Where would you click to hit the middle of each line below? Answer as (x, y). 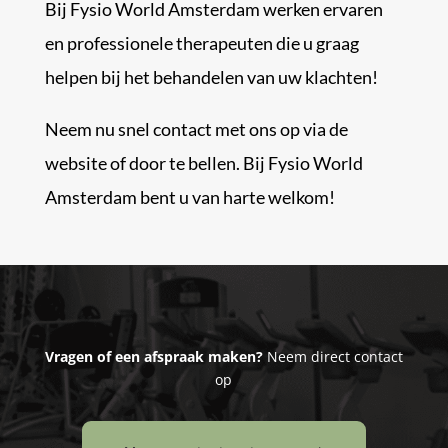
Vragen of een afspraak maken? (153, 356)
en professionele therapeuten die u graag (201, 42)
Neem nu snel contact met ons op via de (196, 128)
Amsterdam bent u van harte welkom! (189, 196)
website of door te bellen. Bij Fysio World (203, 162)
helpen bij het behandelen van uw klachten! (211, 76)
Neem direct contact (332, 356)
